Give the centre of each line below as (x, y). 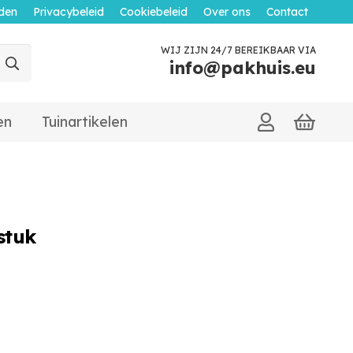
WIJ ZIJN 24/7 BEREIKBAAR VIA (238, 50)
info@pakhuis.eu (243, 67)
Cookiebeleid (154, 12)
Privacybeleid (69, 12)
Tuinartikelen (85, 122)
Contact (287, 12)
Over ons (227, 12)
